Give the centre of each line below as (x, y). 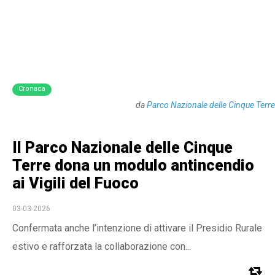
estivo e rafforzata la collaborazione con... (102, 246)
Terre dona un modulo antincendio (133, 165)
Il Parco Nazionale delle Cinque (122, 148)
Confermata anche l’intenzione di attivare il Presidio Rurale (137, 228)
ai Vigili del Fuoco (76, 183)
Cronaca (32, 89)
